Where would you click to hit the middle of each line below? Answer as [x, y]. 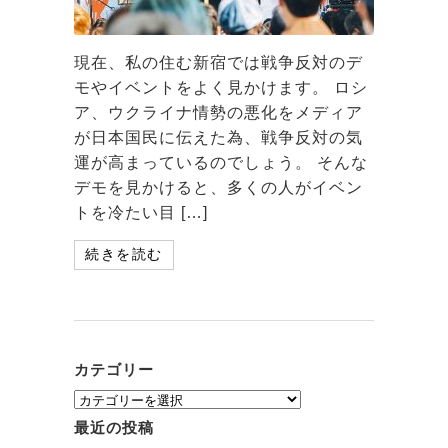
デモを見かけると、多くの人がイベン [218, 187]
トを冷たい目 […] [141, 212]
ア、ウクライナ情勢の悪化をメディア [218, 112]
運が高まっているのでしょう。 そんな [221, 162]
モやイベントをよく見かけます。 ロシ [221, 87]
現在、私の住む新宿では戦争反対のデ [218, 62]
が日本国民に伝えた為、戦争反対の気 [218, 137]
